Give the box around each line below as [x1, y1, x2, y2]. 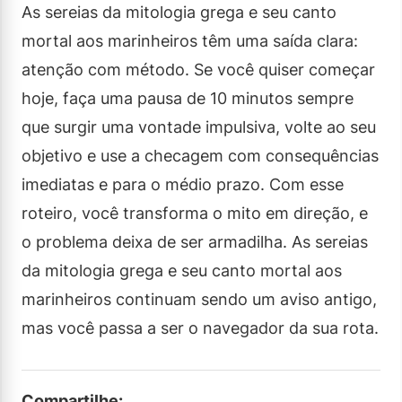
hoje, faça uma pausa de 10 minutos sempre [22, 88, 354, 108]
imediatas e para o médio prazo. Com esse [22, 174, 344, 194]
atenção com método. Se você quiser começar [22, 59, 375, 79]
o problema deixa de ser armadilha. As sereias [22, 232, 368, 251]
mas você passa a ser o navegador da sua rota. [22, 318, 379, 337]
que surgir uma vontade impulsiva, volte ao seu [22, 117, 376, 136]
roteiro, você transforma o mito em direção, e [22, 203, 368, 223]
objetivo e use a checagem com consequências [22, 145, 379, 165]
